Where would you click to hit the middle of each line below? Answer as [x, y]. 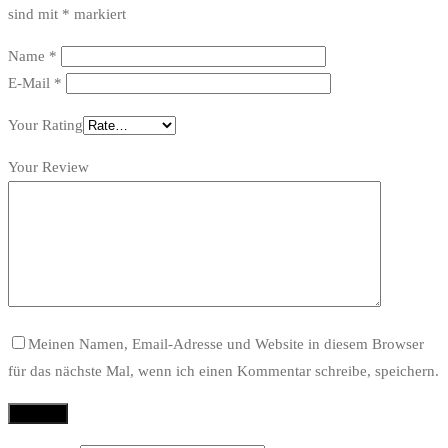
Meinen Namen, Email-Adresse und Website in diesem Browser [226, 344]
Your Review [48, 167]
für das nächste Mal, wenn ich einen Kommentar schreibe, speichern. [223, 371]
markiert [98, 14]
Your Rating [45, 125]
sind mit [35, 14]
